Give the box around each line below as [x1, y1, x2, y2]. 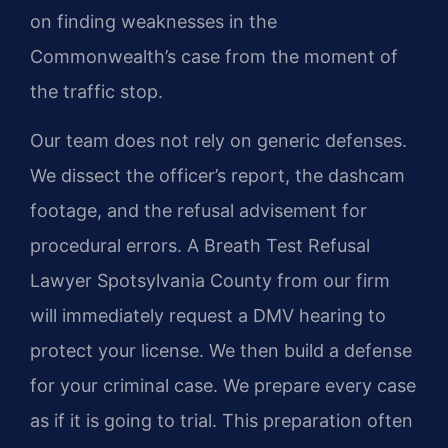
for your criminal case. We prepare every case [30, 375, 416, 397]
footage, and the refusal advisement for [30, 200, 367, 222]
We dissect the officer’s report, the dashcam [30, 165, 405, 187]
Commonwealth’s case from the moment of [30, 45, 398, 67]
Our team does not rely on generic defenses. [30, 130, 407, 152]
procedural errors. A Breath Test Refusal [30, 235, 370, 257]
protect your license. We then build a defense [30, 340, 412, 362]
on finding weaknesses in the [30, 10, 277, 32]
